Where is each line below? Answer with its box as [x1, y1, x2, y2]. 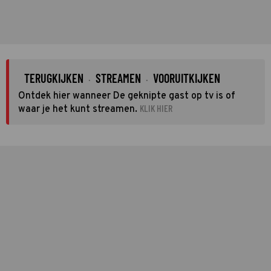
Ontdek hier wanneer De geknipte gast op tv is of [18, 90, 235, 102]
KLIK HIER [140, 102, 172, 114]
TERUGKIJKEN [24, 70, 83, 85]
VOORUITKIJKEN [153, 70, 220, 85]
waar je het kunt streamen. [18, 103, 137, 116]
